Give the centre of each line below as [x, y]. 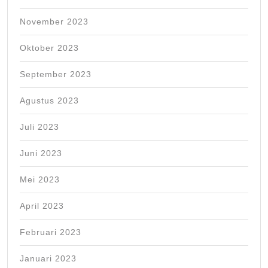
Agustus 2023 [49, 101]
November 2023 [54, 22]
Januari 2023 [48, 259]
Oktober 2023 [49, 48]
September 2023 [56, 74]
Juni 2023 [41, 153]
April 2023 [42, 206]
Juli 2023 [39, 127]
